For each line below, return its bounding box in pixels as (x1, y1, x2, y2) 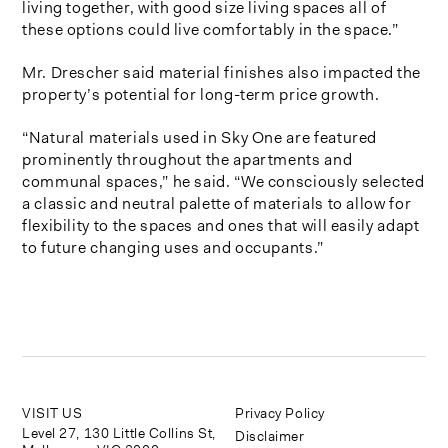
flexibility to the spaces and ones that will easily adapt (22, 214, 420, 236)
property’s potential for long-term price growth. (22, 83, 380, 105)
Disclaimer (235, 426, 305, 445)
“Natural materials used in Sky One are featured (22, 126, 378, 148)
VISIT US (22, 403, 83, 422)
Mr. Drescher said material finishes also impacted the (22, 61, 421, 83)
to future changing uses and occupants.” (22, 236, 324, 258)
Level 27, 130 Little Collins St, (22, 423, 216, 442)
